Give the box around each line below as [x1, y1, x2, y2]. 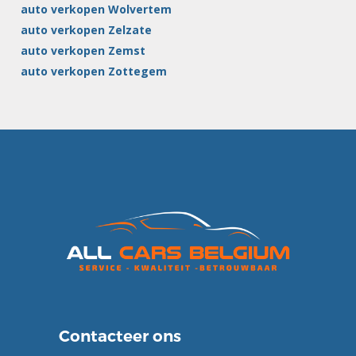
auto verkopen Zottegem [21, 64, 168, 79]
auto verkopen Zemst [21, 43, 146, 59]
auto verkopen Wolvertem [21, 2, 172, 17]
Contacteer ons [58, 326, 181, 346]
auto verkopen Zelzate [21, 22, 153, 38]
